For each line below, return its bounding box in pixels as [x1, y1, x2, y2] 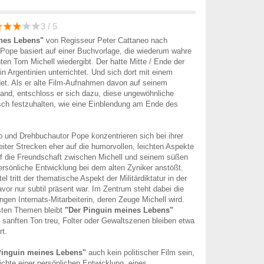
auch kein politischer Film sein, [86, 248, 194, 257]
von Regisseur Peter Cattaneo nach [44, 36, 167, 45]
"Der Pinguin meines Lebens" [65, 206, 173, 214]
